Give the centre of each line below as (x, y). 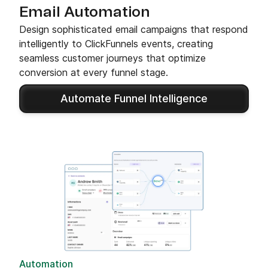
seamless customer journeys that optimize (112, 58)
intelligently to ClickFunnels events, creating (116, 43)
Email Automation (85, 12)
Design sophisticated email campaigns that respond (134, 29)
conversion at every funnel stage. (94, 72)
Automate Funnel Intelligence (134, 98)
